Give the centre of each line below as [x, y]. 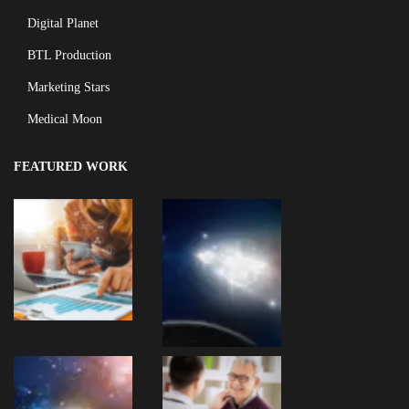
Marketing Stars [68, 88]
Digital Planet [63, 24]
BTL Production [69, 56]
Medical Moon [65, 120]
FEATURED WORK [71, 167]
